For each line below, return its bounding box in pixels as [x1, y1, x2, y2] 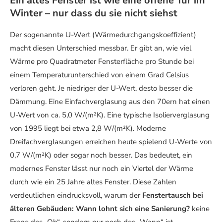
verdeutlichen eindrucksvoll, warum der [10, 190, 142, 201]
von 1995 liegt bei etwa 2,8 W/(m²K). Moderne [10, 123, 166, 134]
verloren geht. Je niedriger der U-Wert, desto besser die [10, 83, 193, 94]
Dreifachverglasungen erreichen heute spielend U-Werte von [10, 137, 212, 147]
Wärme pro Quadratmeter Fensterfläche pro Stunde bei [10, 56, 194, 67]
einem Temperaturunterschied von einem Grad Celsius [10, 70, 189, 80]
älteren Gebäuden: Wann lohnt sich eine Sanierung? [10, 204, 190, 214]
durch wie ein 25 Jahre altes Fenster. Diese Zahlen [10, 177, 176, 187]
